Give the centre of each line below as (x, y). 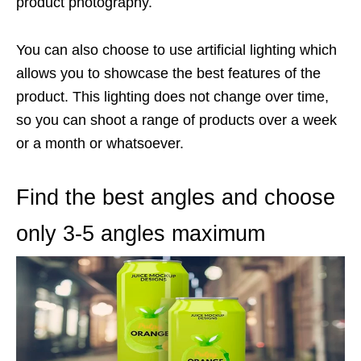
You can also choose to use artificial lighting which (176, 50)
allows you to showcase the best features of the (168, 73)
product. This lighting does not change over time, (172, 97)
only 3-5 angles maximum (141, 234)
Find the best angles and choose (176, 197)
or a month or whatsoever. (100, 143)
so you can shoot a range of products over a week (176, 120)
